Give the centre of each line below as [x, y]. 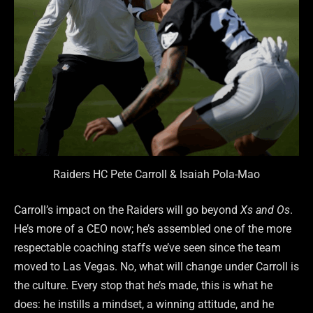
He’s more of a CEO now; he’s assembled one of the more [153, 229]
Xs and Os [265, 210]
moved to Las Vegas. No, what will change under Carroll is [156, 267]
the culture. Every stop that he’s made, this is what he [143, 286]
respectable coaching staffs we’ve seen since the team [147, 248]
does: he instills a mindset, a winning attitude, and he [144, 305]
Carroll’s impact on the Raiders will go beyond [127, 210]
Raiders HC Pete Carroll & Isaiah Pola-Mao [156, 174]
